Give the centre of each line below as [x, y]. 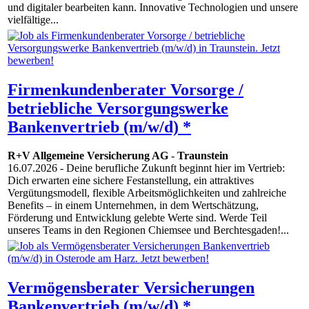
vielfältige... [33, 20]
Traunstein [203, 156]
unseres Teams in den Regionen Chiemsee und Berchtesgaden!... [148, 230]
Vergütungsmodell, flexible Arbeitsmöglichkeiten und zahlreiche [147, 193]
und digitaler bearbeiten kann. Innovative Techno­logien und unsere [153, 8]
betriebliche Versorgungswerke [118, 108]
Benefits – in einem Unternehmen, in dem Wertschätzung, [133, 206]
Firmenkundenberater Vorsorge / [126, 89]
